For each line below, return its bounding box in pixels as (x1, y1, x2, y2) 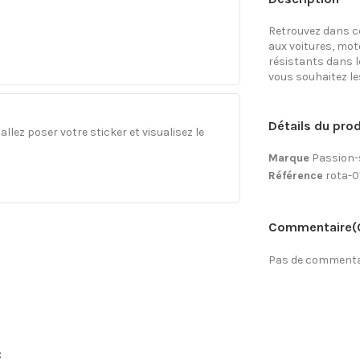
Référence (268, 168, 323, 182)
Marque (268, 150, 309, 165)
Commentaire (268, 219, 352, 235)
